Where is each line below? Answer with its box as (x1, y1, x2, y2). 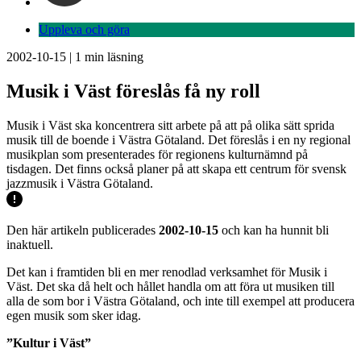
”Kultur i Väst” (6, 335, 91, 350)
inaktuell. (6, 237, 53, 251)
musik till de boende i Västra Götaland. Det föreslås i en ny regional (6, 132, 351, 147)
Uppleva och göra (39, 23, 130, 36)
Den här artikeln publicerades (6, 222, 159, 237)
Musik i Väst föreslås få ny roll (6, 80, 260, 102)
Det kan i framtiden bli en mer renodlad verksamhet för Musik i (6, 264, 327, 279)
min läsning (81, 50, 143, 64)
